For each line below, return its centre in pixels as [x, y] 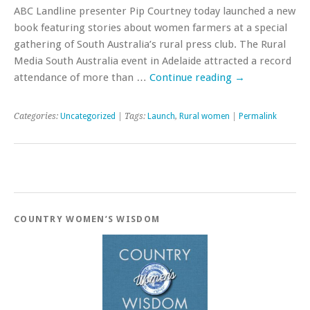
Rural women [204, 116]
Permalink [258, 116]
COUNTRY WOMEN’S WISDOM [87, 219]
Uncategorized [88, 116]
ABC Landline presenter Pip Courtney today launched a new [155, 11]
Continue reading [192, 77]
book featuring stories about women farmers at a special [151, 27]
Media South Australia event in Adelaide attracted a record [153, 61]
